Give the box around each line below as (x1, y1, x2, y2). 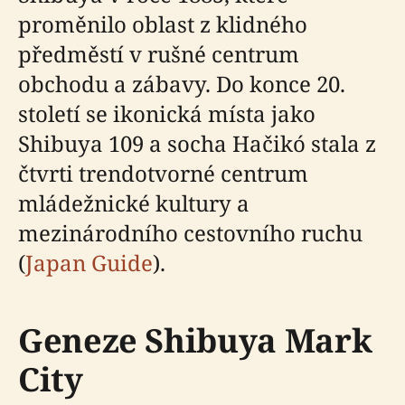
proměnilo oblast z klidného (18, 9, 307, 39)
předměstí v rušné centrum (18, 39, 299, 69)
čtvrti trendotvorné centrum (18, 158, 308, 188)
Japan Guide (25, 248, 153, 278)
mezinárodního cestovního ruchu (18, 218, 363, 248)
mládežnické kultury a (18, 188, 250, 218)
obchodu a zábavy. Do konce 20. (18, 69, 345, 99)
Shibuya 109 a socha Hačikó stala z (18, 128, 376, 158)
